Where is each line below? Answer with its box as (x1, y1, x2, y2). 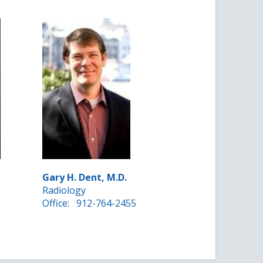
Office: (42, 197, 72, 210)
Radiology (42, 184, 86, 197)
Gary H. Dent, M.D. (42, 171, 127, 184)
